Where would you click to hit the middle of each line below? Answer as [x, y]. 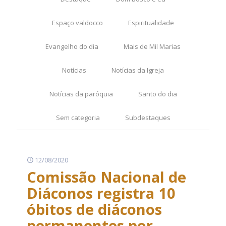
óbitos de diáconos [94, 209]
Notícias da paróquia [81, 94]
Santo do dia [157, 94]
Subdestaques [148, 118]
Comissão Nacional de [106, 177]
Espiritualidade [151, 23]
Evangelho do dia [72, 46]
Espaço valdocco [77, 23]
